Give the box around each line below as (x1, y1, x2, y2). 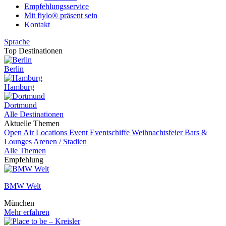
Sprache (4, 37, 30, 46)
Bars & (185, 128, 207, 137)
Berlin (4, 65, 24, 73)
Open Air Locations (4, 128, 69, 137)
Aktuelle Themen (4, 119, 60, 128)
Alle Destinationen (4, 110, 64, 119)
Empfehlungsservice (24, 2, 89, 11)
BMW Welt (4, 182, 41, 190)
